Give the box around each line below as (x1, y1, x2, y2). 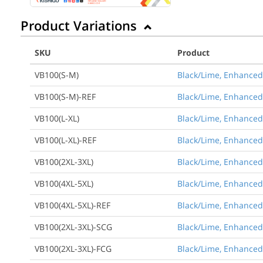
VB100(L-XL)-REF (35, 134, 96, 146)
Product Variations (21, 16, 140, 35)
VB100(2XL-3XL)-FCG (35, 243, 112, 255)
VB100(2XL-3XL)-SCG (35, 221, 112, 233)
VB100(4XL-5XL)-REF (35, 200, 110, 211)
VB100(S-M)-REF (35, 91, 96, 103)
